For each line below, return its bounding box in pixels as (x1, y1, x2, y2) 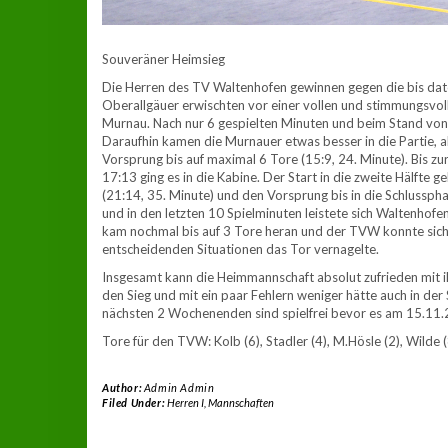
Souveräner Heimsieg (102, 51, 225, 68)
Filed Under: (102, 396, 167, 410)
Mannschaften (207, 396, 274, 410)
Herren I (166, 396, 204, 410)
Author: (102, 381, 144, 395)
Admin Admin (143, 381, 215, 395)
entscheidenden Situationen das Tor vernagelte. (102, 241, 379, 258)
